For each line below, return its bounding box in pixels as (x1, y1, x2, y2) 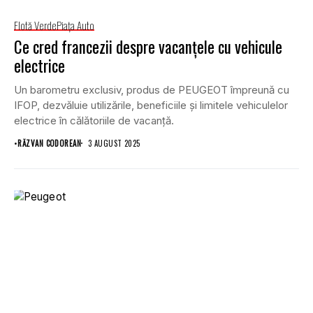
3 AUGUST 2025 (88, 137, 140, 149)
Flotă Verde (14, 17, 57, 33)
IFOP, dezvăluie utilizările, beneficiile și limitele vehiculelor (14, 98, 288, 112)
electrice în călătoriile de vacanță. (14, 113, 174, 127)
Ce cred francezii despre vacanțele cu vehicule (14, 34, 282, 59)
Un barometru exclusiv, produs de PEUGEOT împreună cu (14, 82, 289, 96)
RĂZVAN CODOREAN (17, 137, 82, 149)
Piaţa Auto (57, 17, 94, 33)
